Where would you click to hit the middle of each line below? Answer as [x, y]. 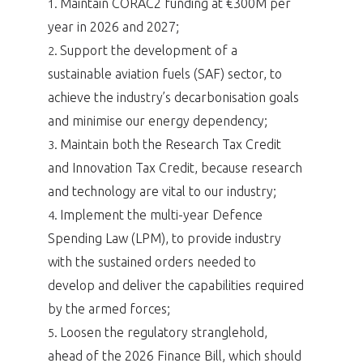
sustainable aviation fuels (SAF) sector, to [164, 73]
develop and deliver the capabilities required [175, 285]
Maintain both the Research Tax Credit [170, 144]
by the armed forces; [109, 308]
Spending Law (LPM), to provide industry [164, 238]
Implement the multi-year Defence [161, 214]
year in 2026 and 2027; [113, 26]
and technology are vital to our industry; [162, 191]
